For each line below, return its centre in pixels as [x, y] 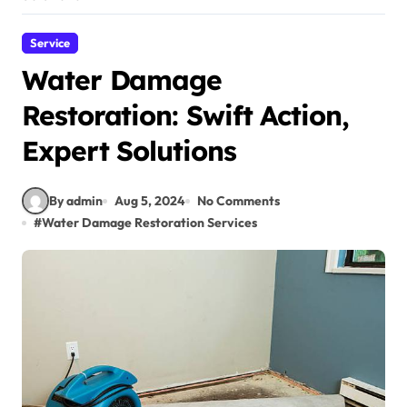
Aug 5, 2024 [150, 200]
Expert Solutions [129, 151]
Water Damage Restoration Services [149, 223]
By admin [76, 200]
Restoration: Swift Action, [185, 115]
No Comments [238, 200]
